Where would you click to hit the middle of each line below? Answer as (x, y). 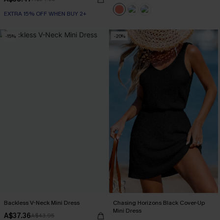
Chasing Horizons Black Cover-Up (159, 203)
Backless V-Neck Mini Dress (41, 203)
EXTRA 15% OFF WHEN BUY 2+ (45, 14)
